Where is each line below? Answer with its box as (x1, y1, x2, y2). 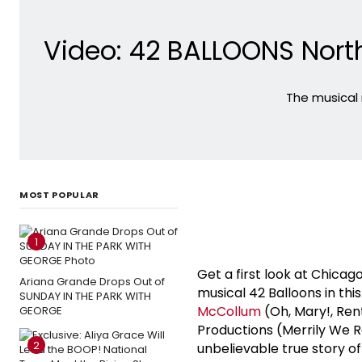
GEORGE (19, 302, 62, 318)
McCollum (197, 301, 261, 321)
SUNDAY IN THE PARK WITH (19, 288, 151, 304)
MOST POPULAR (19, 187, 99, 201)
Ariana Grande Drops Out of (19, 273, 165, 289)
